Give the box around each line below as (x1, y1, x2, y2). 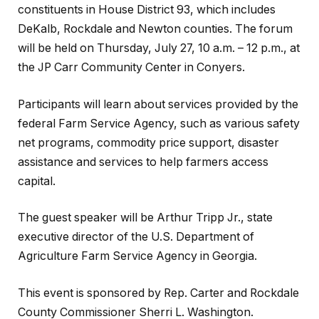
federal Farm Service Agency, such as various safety (18, 116, 300, 130)
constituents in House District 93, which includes (18, 3, 276, 17)
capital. (18, 174, 56, 188)
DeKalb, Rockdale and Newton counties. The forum (18, 22, 293, 36)
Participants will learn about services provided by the (18, 97, 298, 111)
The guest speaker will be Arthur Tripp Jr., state (18, 211, 273, 225)
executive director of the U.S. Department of (18, 230, 254, 244)
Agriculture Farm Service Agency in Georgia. (18, 249, 257, 263)
